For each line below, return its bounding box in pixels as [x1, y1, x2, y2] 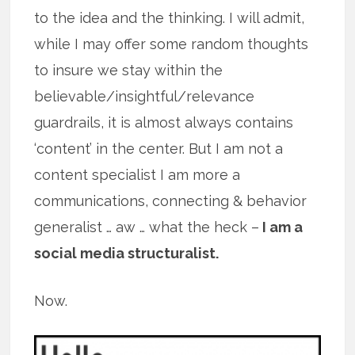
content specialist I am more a [34, 166, 241, 184]
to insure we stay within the [34, 62, 223, 79]
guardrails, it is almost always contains [34, 114, 294, 132]
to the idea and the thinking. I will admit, [34, 10, 305, 27]
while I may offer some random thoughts [34, 36, 309, 53]
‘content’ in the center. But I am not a [34, 140, 284, 158]
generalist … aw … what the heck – [34, 219, 260, 236]
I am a [259, 219, 303, 236]
